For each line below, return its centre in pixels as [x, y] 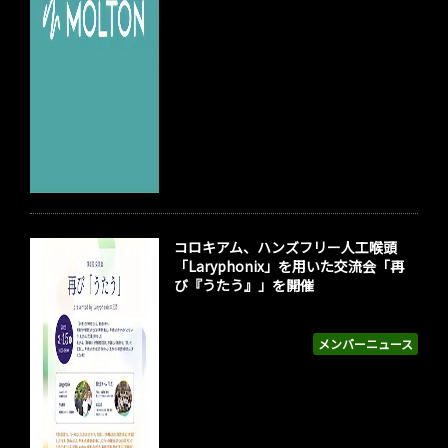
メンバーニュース [365, 344]
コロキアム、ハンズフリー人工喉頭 [286, 247]
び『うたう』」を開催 [244, 285]
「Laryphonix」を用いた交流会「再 [289, 266]
